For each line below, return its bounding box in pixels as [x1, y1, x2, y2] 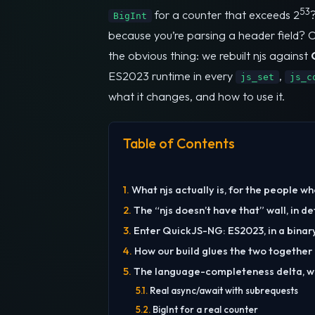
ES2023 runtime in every [108, 69, 236, 84]
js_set [240, 72, 274, 83]
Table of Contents [123, 134, 235, 153]
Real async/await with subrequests [149, 285, 298, 297]
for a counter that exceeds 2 [152, 8, 300, 22]
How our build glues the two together [134, 244, 312, 258]
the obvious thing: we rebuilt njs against [108, 49, 311, 63]
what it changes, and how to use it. [108, 89, 285, 104]
